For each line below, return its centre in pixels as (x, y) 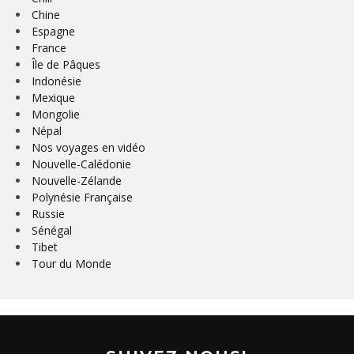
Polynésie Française (82, 197)
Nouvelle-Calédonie (81, 164)
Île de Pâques (66, 64)
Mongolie (56, 114)
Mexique (53, 97)
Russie (48, 213)
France (49, 47)
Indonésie (56, 81)
